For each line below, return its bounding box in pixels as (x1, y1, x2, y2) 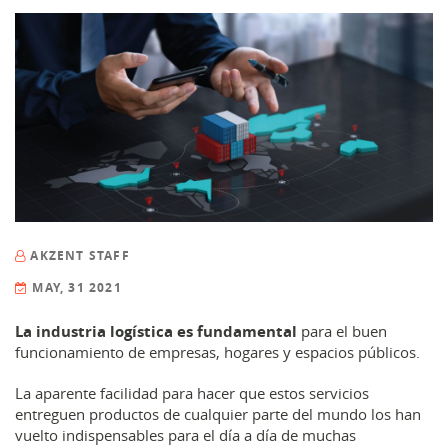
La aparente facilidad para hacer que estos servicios (15, 383, 369, 403)
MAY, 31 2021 (32, 279, 122, 296)
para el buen (297, 321, 387, 341)
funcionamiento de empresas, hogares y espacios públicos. (15, 342, 424, 362)
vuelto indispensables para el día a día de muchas (15, 425, 356, 445)
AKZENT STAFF (30, 247, 130, 264)
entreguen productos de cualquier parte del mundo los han (15, 404, 421, 424)
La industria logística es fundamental (15, 321, 297, 342)
